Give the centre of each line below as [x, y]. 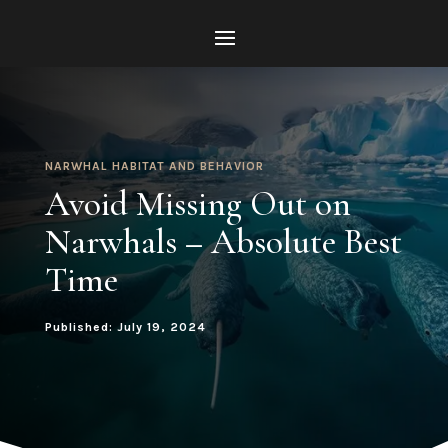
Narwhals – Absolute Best [223, 242]
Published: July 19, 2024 [125, 327]
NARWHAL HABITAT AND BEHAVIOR [154, 166]
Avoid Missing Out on [197, 204]
